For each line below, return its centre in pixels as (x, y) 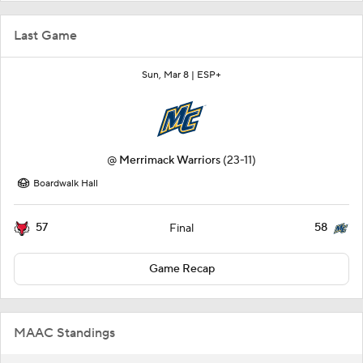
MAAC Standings (64, 333)
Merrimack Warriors (170, 160)
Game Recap (181, 269)
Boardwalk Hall (66, 183)
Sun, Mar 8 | (169, 75)
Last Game (45, 35)
